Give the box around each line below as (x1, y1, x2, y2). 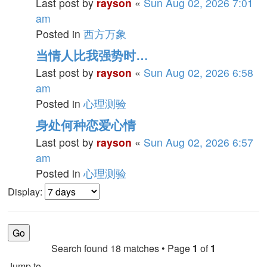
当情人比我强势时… (36, 49, 148, 63)
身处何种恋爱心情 (36, 119, 136, 132)
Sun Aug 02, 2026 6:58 (144, 65, 253, 80)
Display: (8, 185, 45, 198)
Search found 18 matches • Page (51, 241, 193, 255)
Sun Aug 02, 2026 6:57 (144, 135, 253, 150)
